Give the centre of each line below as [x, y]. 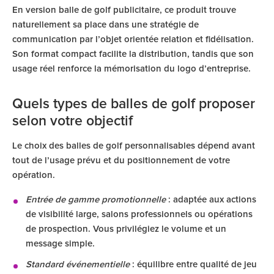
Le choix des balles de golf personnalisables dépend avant [134, 146]
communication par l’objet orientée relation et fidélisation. [133, 39]
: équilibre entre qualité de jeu [193, 265]
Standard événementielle [78, 265]
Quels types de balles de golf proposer [134, 104]
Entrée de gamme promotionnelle [96, 200]
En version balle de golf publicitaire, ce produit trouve [124, 10]
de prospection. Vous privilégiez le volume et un [126, 229]
